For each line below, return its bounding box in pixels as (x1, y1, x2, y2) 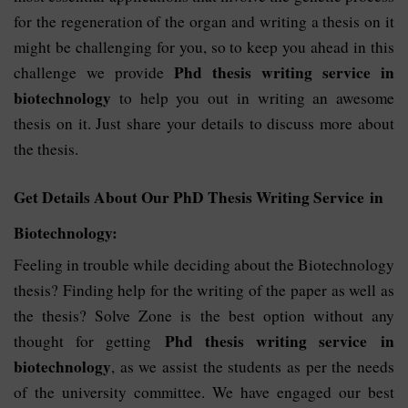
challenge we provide (14, 61, 174, 83)
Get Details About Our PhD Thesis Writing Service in (14, 185, 383, 209)
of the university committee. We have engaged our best (14, 381, 394, 403)
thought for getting (14, 330, 165, 352)
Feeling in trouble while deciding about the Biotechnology (14, 253, 394, 275)
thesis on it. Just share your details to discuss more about (14, 112, 394, 134)
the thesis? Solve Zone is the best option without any (14, 304, 394, 326)
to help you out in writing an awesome (111, 87, 394, 108)
